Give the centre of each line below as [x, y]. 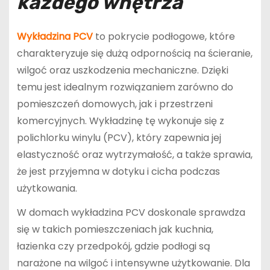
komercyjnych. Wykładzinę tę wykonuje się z [120, 121]
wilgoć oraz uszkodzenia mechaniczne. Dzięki [122, 70]
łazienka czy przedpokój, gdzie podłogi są [113, 246]
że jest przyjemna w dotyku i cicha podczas [118, 171]
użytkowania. [47, 188]
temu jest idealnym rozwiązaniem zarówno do [125, 87]
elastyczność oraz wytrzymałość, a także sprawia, [134, 154]
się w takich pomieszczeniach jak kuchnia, [115, 230]
